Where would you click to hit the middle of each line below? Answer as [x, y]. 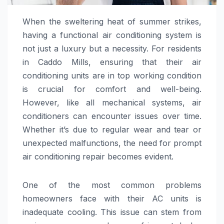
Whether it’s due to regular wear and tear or [112, 129]
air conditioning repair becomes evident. [98, 156]
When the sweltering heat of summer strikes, [112, 21]
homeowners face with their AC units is [112, 198]
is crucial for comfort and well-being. [112, 89]
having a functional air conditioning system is [112, 35]
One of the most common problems [112, 185]
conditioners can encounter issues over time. [112, 116]
